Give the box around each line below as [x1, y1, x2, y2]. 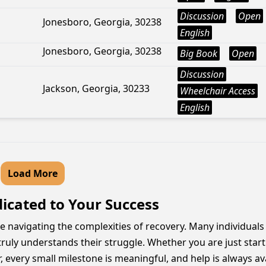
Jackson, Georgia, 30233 [43, 82, 150, 95]
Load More [8, 167, 58, 180]
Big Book [180, 47, 217, 60]
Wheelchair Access [180, 84, 255, 97]
